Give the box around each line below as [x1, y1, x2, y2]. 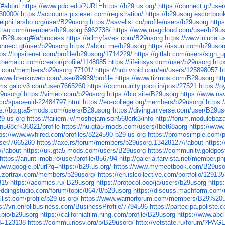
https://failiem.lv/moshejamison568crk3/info [27, 115, 154, 123]
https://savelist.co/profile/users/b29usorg [90, 18, 209, 26]
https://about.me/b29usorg [70, 42, 147, 50]
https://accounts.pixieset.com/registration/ [21, 10, 144, 18]
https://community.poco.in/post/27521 [87, 82, 197, 90]
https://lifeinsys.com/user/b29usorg [108, 58, 211, 66]
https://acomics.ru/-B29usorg [10, 179, 95, 187]
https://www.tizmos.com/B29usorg [115, 74, 215, 82]
